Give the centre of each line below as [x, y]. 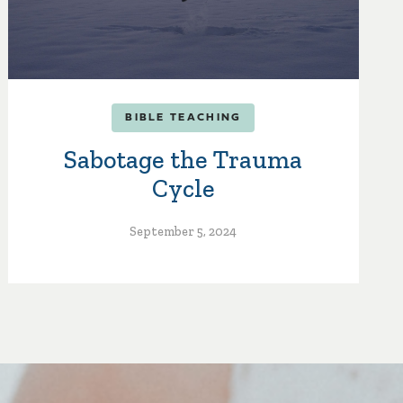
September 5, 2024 [184, 231]
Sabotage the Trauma [184, 159]
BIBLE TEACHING [184, 117]
